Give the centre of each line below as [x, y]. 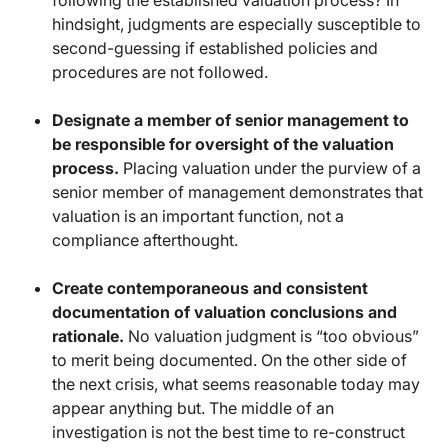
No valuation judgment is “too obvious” [273, 336]
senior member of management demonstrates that [237, 192]
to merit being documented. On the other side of [229, 360]
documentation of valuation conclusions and [224, 312]
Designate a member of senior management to [230, 120]
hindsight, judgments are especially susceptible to [236, 24]
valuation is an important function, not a [198, 216]
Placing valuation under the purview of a [272, 168]
